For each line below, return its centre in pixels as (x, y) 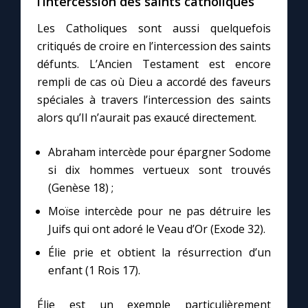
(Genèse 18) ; (81, 188)
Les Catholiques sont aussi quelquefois (154, 29)
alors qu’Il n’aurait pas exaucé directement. (147, 118)
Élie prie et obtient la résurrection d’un (159, 253)
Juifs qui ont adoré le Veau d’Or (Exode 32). (157, 229)
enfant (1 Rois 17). (94, 271)
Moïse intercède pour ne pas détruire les (159, 211)
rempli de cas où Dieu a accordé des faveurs (154, 82)
